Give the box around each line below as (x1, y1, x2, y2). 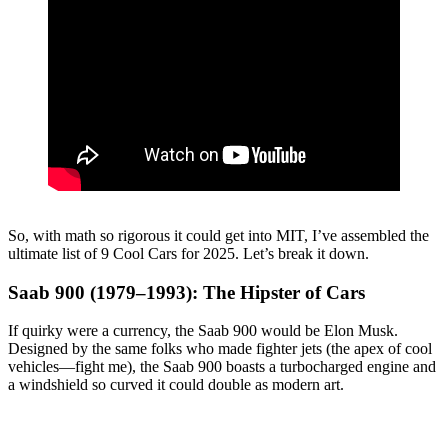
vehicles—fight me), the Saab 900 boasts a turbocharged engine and (8, 358, 436, 376)
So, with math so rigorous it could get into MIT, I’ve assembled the (8, 226, 429, 244)
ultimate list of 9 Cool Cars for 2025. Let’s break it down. (8, 244, 369, 262)
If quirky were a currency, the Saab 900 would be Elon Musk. (8, 322, 398, 340)
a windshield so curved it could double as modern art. (8, 376, 344, 394)
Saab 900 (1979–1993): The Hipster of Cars (8, 281, 365, 303)
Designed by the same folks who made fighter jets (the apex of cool (8, 340, 432, 358)
